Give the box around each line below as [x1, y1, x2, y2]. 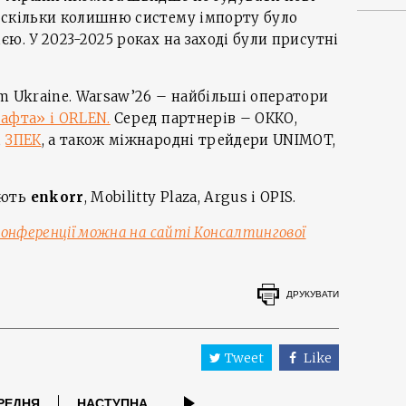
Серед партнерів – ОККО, [110, 110, 298, 127]
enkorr [30, 188, 84, 206]
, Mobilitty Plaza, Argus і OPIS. [83, 188, 296, 206]
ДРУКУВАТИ [286, 288, 339, 299]
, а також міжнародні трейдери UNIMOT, [41, 131, 336, 149]
